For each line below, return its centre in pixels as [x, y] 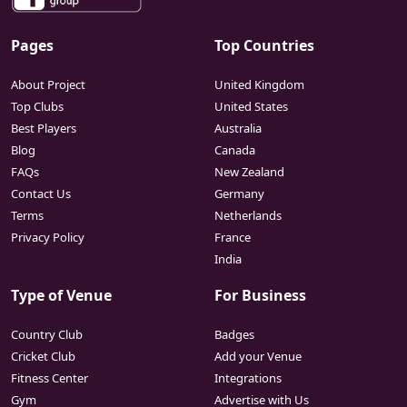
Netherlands [248, 216]
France [233, 238]
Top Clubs [37, 107]
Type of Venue [61, 296]
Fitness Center [50, 378]
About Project [48, 85]
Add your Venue [258, 357]
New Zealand [249, 172]
